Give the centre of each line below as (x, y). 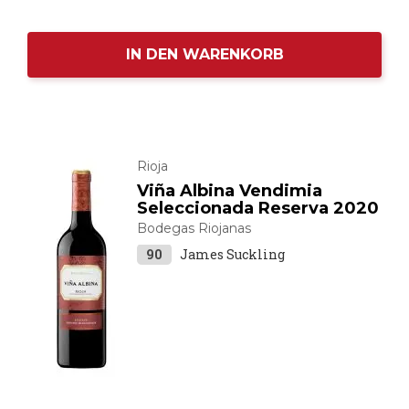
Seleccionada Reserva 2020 (258, 208)
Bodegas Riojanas (194, 228)
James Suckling (232, 254)
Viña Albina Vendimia (230, 191)
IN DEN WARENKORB (204, 54)
